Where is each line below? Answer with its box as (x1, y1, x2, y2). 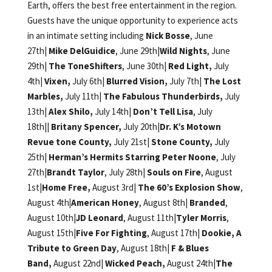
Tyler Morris (175, 212, 226, 224)
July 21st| (111, 136, 151, 148)
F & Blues (171, 242, 209, 254)
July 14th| (92, 106, 133, 118)
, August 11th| (123, 212, 176, 224)
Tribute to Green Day (27, 242, 117, 254)
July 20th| (121, 121, 160, 133)
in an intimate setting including (27, 30, 144, 42)
